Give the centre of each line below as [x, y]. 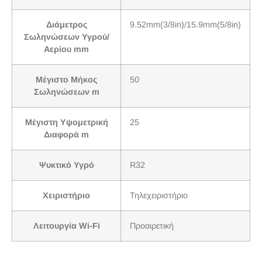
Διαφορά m [66, 135]
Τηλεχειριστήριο [159, 196]
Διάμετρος [66, 25]
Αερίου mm [66, 49]
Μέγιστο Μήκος [66, 80]
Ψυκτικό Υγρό [66, 165]
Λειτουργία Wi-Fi [66, 226]
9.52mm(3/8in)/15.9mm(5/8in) [185, 25]
